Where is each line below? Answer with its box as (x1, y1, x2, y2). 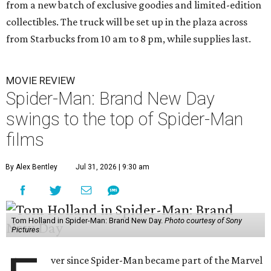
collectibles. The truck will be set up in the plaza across (6, 16, 247, 28)
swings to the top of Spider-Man (6, 109, 243, 130)
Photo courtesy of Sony (164, 216, 242, 226)
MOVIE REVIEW (6, 74, 75, 87)
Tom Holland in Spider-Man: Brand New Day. (11, 216, 165, 226)
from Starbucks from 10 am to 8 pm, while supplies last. (6, 33, 251, 45)
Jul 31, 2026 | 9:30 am (76, 163, 149, 172)
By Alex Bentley (5, 163, 57, 172)
